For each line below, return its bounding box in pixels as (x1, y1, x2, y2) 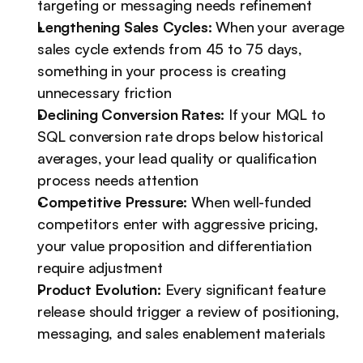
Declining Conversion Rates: (37, 105, 225, 124)
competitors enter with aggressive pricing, (37, 215, 318, 233)
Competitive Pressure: (37, 193, 188, 211)
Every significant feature (160, 280, 327, 299)
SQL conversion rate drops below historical (37, 127, 323, 146)
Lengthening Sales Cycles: (37, 18, 212, 36)
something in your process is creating (37, 62, 286, 80)
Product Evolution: (37, 280, 161, 299)
